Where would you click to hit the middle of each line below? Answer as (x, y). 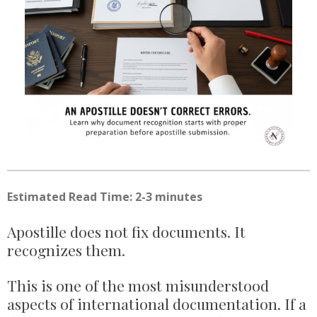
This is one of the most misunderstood (138, 285)
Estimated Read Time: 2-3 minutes (105, 196)
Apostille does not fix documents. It (126, 231)
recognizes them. (66, 249)
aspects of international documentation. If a (157, 303)
